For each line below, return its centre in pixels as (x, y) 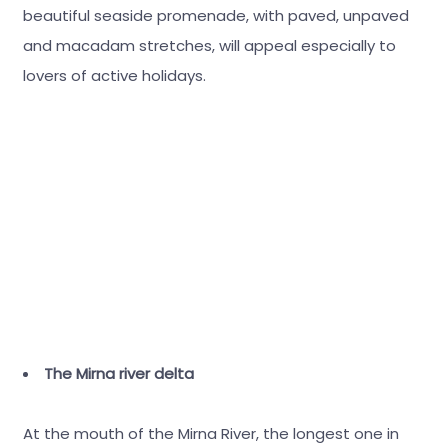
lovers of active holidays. (114, 76)
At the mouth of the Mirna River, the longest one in (210, 433)
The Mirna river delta (118, 373)
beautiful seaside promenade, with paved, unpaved (215, 16)
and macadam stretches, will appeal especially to (209, 46)
